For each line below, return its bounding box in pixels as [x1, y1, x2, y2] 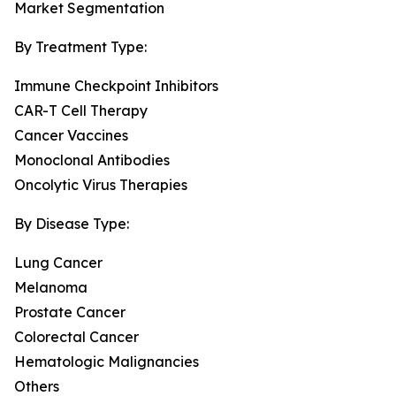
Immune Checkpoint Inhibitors [14, 77, 218, 95]
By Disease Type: [14, 215, 129, 233]
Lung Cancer [14, 254, 103, 272]
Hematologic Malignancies [14, 353, 199, 371]
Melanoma [14, 278, 88, 297]
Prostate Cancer [14, 303, 126, 322]
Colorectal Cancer [14, 328, 139, 346]
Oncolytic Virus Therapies [14, 176, 187, 194]
